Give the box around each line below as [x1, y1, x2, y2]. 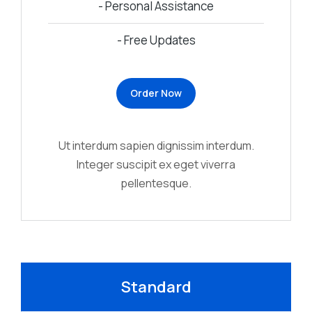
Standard [120, 276, 192, 297]
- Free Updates [116, 32, 196, 48]
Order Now [130, 86, 182, 100]
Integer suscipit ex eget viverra [77, 157, 235, 172]
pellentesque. [120, 175, 192, 191]
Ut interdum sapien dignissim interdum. [58, 138, 254, 153]
